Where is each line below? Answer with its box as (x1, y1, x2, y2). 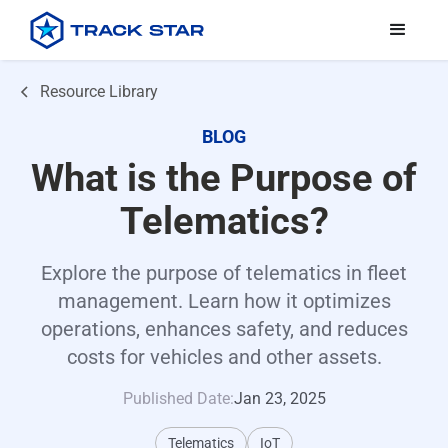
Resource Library (40, 82, 158, 101)
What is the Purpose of (31, 156, 417, 200)
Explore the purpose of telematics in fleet (41, 261, 407, 285)
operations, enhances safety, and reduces (40, 317, 408, 341)
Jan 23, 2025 (233, 389, 326, 408)
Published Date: (122, 389, 234, 408)
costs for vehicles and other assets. (66, 345, 382, 369)
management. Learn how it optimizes (57, 289, 391, 313)
